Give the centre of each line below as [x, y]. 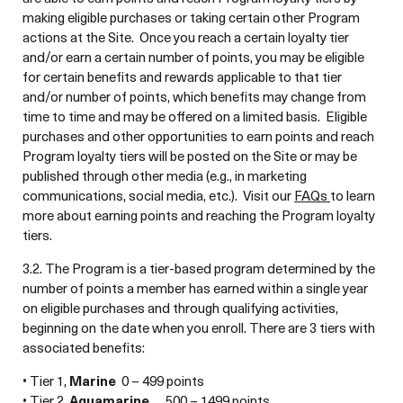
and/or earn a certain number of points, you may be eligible [193, 57]
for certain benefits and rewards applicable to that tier [182, 76]
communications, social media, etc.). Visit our [158, 195]
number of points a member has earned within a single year [195, 288]
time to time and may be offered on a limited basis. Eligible [195, 116]
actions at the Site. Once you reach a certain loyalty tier [186, 37]
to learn [353, 195]
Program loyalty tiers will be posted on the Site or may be [190, 156]
